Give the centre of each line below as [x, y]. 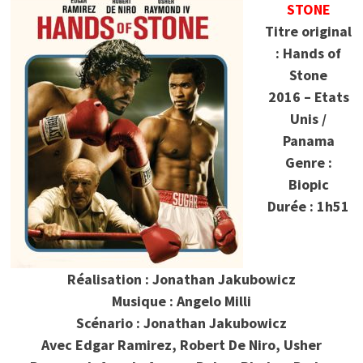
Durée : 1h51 [309, 206]
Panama [308, 140]
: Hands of [309, 53]
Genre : [308, 162]
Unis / [309, 118]
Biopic [308, 184]
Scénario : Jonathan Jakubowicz [181, 322]
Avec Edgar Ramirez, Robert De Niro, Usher [181, 344]
